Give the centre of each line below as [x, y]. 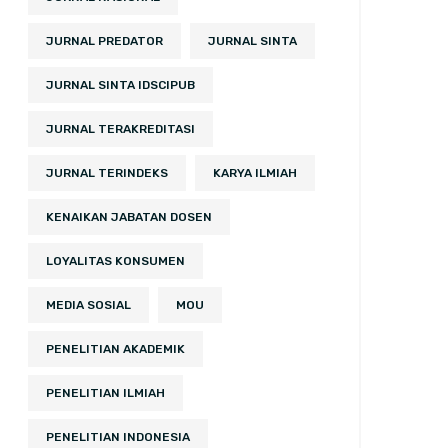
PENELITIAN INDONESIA [118, 437]
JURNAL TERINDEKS [107, 173]
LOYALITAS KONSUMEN [115, 261]
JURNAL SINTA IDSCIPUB [120, 85]
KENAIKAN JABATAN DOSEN [129, 217]
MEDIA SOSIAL [88, 305]
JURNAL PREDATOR [104, 41]
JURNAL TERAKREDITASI [120, 129]
